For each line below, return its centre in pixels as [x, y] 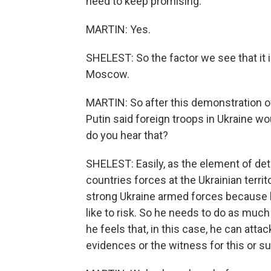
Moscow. [108, 74]
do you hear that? [127, 135]
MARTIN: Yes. [118, 29]
